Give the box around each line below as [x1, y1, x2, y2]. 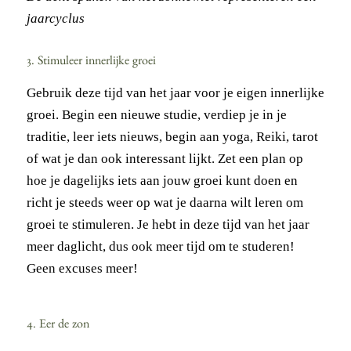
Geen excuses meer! [26, 260, 138, 276]
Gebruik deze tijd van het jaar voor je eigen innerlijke [26, 85, 324, 100]
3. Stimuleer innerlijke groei [26, 56, 156, 69]
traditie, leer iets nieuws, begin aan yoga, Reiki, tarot [26, 128, 318, 144]
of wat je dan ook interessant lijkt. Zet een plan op [26, 150, 303, 166]
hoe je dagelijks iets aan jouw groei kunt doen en [26, 172, 298, 188]
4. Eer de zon [26, 319, 89, 332]
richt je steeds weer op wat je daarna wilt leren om [26, 194, 303, 210]
